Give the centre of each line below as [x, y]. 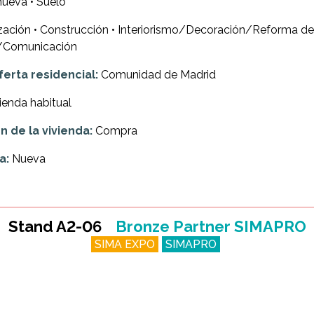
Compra [115, 131]
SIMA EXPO [124, 245]
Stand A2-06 [55, 227]
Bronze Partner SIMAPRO [211, 227]
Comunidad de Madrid [157, 75]
